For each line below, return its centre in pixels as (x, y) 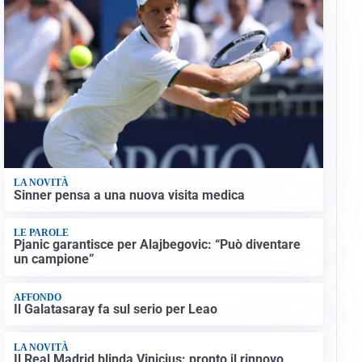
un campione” (54, 259)
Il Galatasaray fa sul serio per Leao (115, 309)
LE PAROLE (41, 233)
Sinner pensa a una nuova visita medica (129, 195)
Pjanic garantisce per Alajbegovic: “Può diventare (157, 245)
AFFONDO (37, 297)
